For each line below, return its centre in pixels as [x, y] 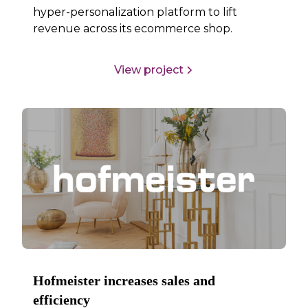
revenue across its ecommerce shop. [133, 29]
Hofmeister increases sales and [124, 281]
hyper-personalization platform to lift [135, 12]
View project [148, 69]
